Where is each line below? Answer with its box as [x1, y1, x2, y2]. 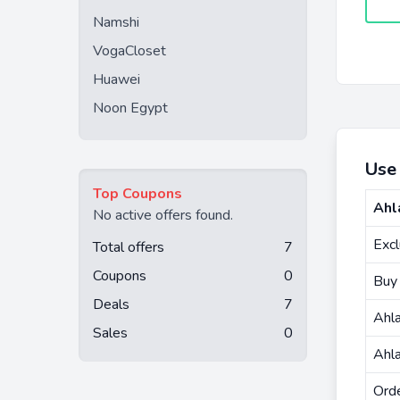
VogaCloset [93, 41, 166, 61]
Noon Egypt [93, 98, 168, 118]
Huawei [93, 70, 140, 89]
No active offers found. [93, 205, 233, 225]
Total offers [93, 237, 164, 257]
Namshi [93, 12, 139, 32]
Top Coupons [93, 184, 182, 204]
